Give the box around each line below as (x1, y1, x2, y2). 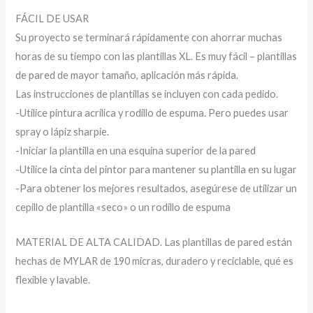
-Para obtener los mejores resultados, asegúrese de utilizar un (15, 182, 298, 195)
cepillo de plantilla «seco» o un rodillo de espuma (15, 201, 231, 214)
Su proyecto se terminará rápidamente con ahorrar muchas (15, 31, 283, 44)
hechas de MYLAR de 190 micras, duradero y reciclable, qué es (15, 255, 294, 268)
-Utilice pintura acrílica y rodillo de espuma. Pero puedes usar (15, 107, 289, 119)
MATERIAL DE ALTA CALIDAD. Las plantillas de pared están (15, 236, 293, 249)
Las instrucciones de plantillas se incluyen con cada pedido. (15, 88, 279, 101)
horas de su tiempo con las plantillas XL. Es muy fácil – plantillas (15, 50, 298, 63)
